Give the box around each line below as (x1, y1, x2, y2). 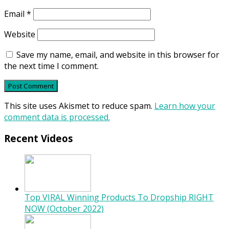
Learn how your (154, 100, 215, 111)
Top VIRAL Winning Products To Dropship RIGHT (25, 192, 214, 203)
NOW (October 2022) (25, 203, 104, 214)
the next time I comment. (4, 60, 99, 72)
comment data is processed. (4, 111, 110, 123)
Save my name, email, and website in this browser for (16, 49, 219, 60)
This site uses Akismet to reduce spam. (4, 100, 154, 111)
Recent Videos (4, 132, 73, 145)
